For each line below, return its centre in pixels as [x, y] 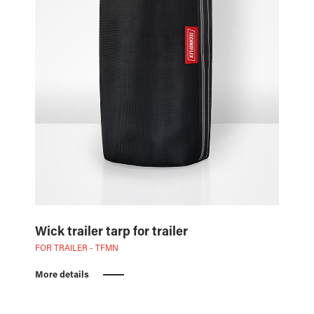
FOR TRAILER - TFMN [76, 248]
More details [62, 275]
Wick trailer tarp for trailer [111, 232]
